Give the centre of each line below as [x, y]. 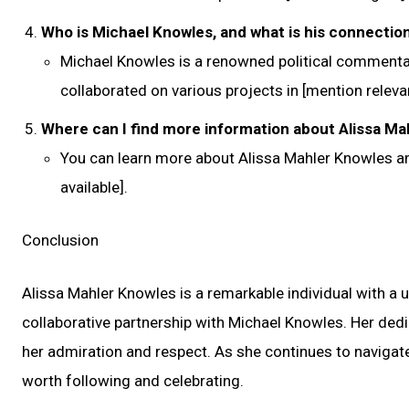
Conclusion [60, 240]
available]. [94, 187]
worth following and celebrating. [133, 381]
